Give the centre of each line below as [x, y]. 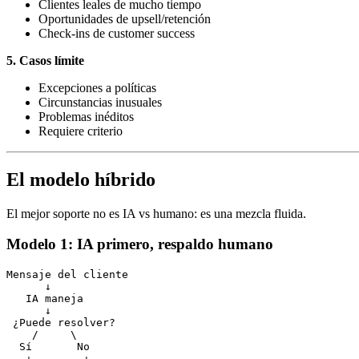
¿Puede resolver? [61, 323]
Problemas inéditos [86, 116]
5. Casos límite [45, 60]
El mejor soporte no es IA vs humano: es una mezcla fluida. [156, 213]
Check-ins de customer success [117, 33]
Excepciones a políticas [97, 87]
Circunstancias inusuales [100, 102]
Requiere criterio [81, 131]
